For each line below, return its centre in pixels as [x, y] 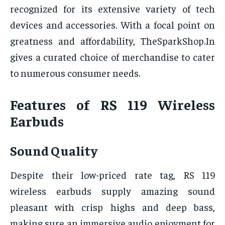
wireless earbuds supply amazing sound [113, 191]
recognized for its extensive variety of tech [113, 9]
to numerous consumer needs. [75, 73]
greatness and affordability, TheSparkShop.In [113, 41]
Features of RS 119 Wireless [113, 104]
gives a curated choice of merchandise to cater [113, 57]
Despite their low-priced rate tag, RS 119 [113, 175]
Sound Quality [54, 151]
